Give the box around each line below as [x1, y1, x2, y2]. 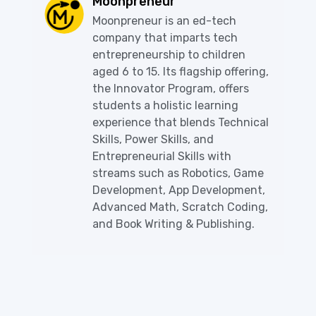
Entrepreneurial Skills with [92, 150, 231, 164]
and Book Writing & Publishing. [92, 217, 255, 231]
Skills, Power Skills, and [92, 133, 214, 147]
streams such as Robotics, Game [92, 166, 264, 181]
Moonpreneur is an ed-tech [92, 14, 236, 28]
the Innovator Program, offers [92, 82, 249, 96]
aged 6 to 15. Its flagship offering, [92, 65, 269, 79]
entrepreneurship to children [92, 48, 245, 62]
